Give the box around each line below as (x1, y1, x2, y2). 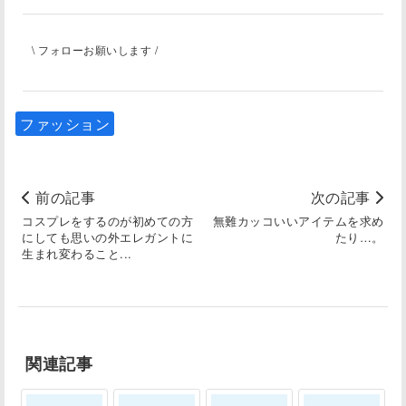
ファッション (20, 112, 110, 134)
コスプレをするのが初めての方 (22, 211, 194, 229)
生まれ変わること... (22, 244, 132, 262)
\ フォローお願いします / (32, 41, 158, 57)
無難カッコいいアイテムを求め (212, 211, 384, 229)
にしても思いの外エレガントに (22, 227, 194, 246)
